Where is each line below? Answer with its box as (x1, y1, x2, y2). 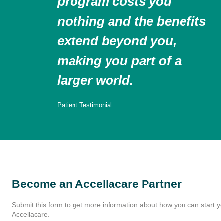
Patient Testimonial (57, 101, 114, 109)
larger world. (57, 73, 133, 88)
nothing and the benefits (57, 13, 206, 29)
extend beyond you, (57, 33, 177, 48)
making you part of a (57, 53, 182, 68)
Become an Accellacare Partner (12, 178, 182, 191)
